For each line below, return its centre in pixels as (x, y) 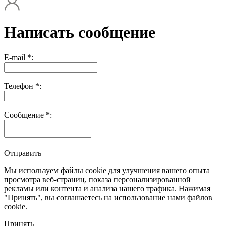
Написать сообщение (80, 33)
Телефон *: (23, 86)
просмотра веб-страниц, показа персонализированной (97, 179)
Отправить (23, 153)
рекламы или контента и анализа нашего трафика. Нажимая (107, 188)
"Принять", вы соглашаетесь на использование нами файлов (108, 197)
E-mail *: (19, 57)
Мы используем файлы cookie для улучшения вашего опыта (107, 170)
